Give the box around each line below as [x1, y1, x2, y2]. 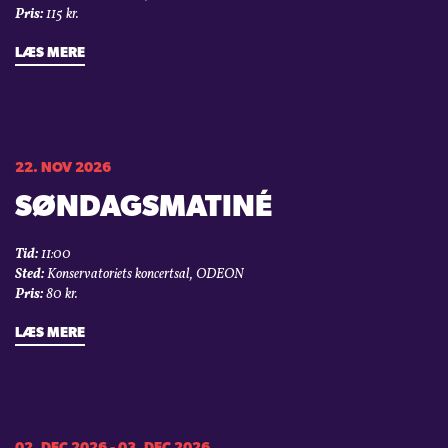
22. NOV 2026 [15, 161, 111, 177]
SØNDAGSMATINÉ [15, 193, 272, 225]
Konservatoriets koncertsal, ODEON [44, 265, 243, 285]
